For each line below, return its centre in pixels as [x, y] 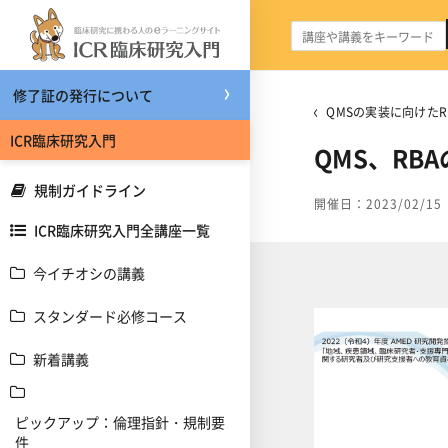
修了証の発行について [83, 95]
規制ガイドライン [90, 190]
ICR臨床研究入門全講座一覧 [122, 230]
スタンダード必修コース [110, 316]
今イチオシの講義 [89, 273]
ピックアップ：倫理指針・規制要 [120, 422]
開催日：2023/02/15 [378, 203]
